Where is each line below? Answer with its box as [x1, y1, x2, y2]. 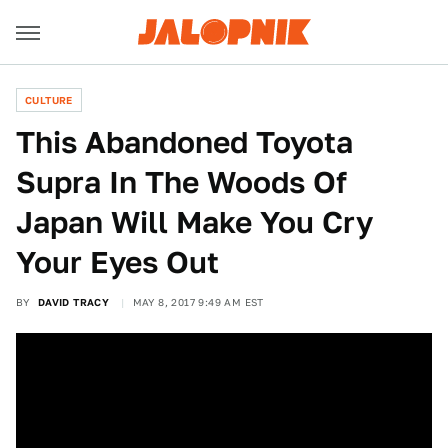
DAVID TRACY [37, 296, 110, 308]
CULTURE [25, 94, 73, 106]
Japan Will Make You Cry [16, 204, 373, 240]
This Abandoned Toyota [16, 124, 353, 160]
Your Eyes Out [16, 244, 219, 280]
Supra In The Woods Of [16, 164, 347, 200]
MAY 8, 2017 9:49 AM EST [132, 296, 264, 308]
